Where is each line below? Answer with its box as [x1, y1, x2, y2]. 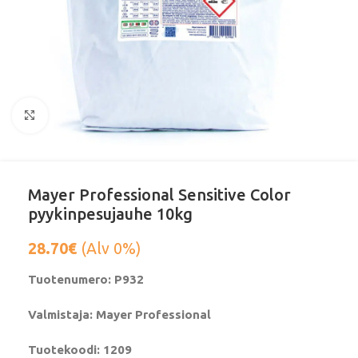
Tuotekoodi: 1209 [28, 343, 132, 356]
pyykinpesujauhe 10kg [28, 205, 193, 223]
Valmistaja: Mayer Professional [28, 308, 211, 321]
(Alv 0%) [77, 240, 141, 257]
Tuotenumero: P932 [28, 272, 144, 286]
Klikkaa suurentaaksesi [47, 109, 170, 122]
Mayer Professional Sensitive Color [28, 185, 291, 204]
